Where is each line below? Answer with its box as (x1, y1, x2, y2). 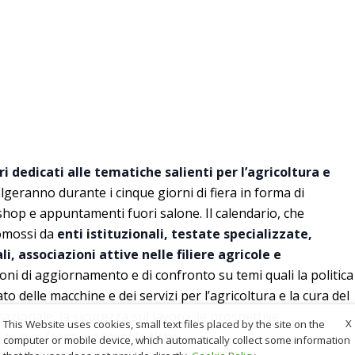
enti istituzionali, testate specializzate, (54, 224, 312, 242)
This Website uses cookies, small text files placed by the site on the (3, 316, 325, 331)
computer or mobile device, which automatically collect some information (3, 332, 350, 347)
